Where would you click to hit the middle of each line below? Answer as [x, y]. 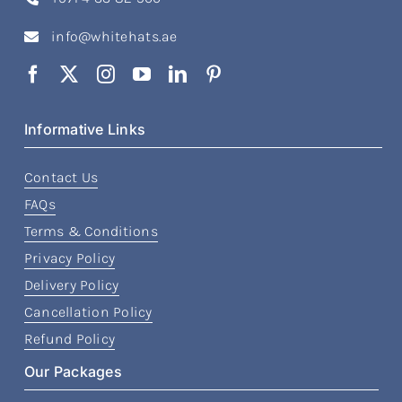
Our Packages [73, 371]
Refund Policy [70, 338]
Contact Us [61, 177]
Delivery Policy [72, 284]
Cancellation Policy [88, 311]
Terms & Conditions [91, 231]
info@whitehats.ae [114, 36]
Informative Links [85, 129]
